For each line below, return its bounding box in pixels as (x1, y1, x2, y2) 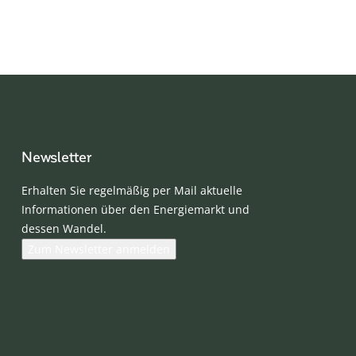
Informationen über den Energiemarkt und (21, 201, 250, 217)
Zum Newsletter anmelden (28, 241, 170, 257)
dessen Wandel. (21, 220, 106, 236)
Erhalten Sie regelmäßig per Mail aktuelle (21, 182, 242, 198)
